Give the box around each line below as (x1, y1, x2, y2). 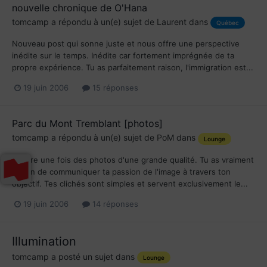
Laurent (157, 17, 187, 27)
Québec (216, 19, 239, 27)
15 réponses (90, 83, 138, 93)
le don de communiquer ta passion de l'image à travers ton (12, 166, 231, 176)
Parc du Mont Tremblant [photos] (12, 117, 163, 130)
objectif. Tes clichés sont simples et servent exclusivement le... (12, 178, 248, 188)
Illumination (12, 234, 76, 249)
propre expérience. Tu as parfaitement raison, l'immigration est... (12, 63, 253, 73)
